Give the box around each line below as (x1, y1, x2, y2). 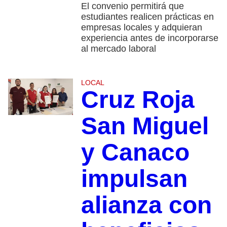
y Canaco (81, 139, 190, 166)
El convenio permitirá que (81, 1, 184, 12)
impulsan (81, 165, 187, 193)
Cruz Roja (81, 86, 195, 113)
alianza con (81, 192, 212, 219)
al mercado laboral (81, 44, 156, 54)
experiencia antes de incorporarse (81, 33, 218, 44)
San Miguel (81, 112, 209, 140)
